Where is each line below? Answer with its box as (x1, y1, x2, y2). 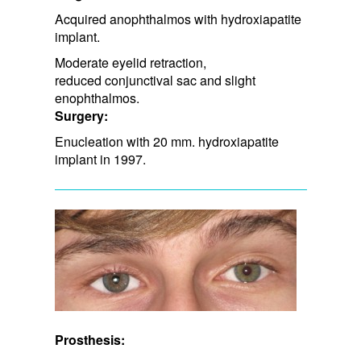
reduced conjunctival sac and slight (54, 70, 255, 89)
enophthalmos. (54, 88, 139, 107)
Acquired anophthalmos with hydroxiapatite (54, 9, 301, 28)
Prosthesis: (54, 330, 125, 349)
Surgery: (54, 106, 108, 125)
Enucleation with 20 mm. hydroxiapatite (54, 131, 279, 151)
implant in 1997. (54, 149, 146, 168)
